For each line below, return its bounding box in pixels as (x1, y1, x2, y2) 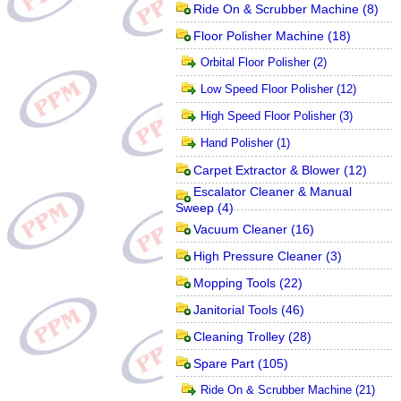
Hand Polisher (200, 136, 273, 149)
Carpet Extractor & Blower (193, 163, 340, 177)
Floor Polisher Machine (193, 29, 324, 43)
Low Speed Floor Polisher (200, 82, 333, 96)
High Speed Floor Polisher (200, 109, 336, 123)
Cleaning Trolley (193, 329, 285, 344)
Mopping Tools (193, 276, 276, 290)
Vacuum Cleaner (193, 222, 287, 236)
